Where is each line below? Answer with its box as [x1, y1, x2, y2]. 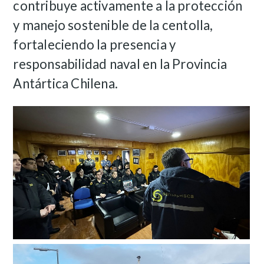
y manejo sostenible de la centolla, [13, 17, 213, 34]
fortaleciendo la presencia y [13, 37, 176, 53]
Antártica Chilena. [13, 75, 118, 92]
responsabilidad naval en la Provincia [13, 56, 227, 72]
